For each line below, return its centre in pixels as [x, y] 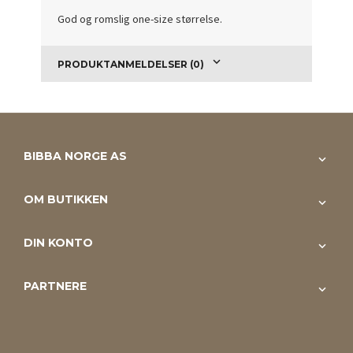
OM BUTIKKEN [66, 200]
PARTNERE [55, 286]
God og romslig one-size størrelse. [140, 19]
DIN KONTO [58, 243]
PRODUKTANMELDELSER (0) [131, 65]
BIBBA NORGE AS [75, 156]
